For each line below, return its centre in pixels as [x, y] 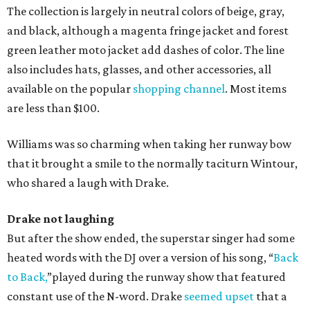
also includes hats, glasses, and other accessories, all [139, 70]
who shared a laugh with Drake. [88, 183]
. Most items [256, 89]
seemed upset [219, 297]
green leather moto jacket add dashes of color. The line [146, 50]
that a [271, 297]
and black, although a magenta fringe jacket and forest [148, 31]
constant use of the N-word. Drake [95, 297]
